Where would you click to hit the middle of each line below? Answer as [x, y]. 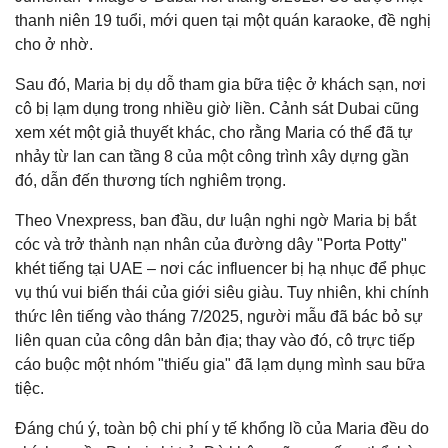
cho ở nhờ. [54, 44]
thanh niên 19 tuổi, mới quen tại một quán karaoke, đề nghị [223, 20]
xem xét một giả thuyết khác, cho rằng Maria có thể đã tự [214, 132]
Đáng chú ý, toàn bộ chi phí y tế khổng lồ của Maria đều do [222, 428]
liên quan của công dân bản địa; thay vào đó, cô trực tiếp [215, 340]
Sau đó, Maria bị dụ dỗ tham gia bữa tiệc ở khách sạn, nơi [220, 84]
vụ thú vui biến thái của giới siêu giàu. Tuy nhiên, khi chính [222, 292]
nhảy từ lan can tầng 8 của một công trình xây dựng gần [212, 156]
